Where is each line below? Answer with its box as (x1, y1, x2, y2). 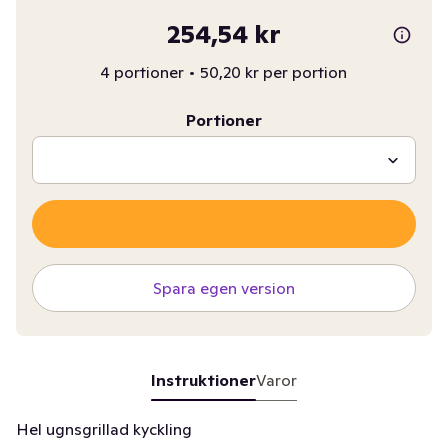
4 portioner (100, 62, 185, 82)
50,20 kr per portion (200, 62, 348, 82)
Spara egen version (152, 278, 295, 298)
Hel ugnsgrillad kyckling (16, 419, 192, 439)
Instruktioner (150, 370, 256, 390)
